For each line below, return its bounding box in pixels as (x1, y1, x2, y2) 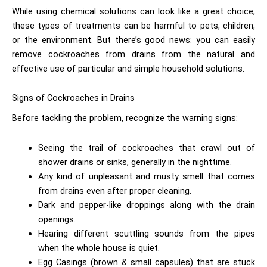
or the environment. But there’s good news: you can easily (12, 34, 255, 45)
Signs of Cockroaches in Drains (12, 92, 135, 104)
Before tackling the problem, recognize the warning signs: (12, 113, 240, 124)
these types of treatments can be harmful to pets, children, (12, 20, 255, 31)
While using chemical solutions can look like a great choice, (12, 5, 255, 17)
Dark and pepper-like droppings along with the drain (38, 199, 255, 210)
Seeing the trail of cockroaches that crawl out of (38, 142, 255, 153)
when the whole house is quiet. (38, 242, 162, 253)
